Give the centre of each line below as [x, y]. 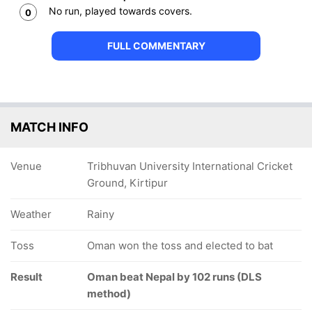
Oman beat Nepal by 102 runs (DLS [174, 277]
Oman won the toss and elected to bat [180, 245]
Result [26, 277]
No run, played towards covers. [120, 10]
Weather [31, 214]
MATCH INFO [49, 127]
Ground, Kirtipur [127, 183]
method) [109, 294]
